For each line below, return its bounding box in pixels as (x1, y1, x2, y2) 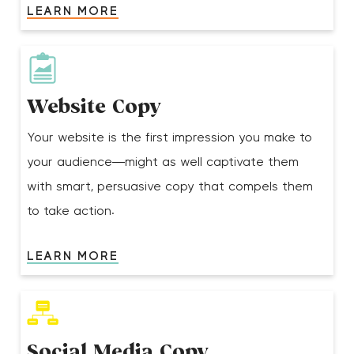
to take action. (27, 205, 115, 218)
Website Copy (27, 97, 162, 120)
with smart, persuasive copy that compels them (27, 180, 314, 194)
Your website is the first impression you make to (27, 131, 313, 145)
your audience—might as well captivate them (27, 156, 299, 169)
